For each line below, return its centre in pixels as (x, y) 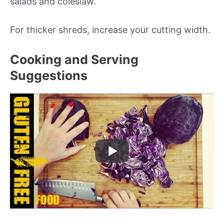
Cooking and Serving (74, 60)
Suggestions (49, 76)
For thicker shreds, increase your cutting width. (110, 30)
